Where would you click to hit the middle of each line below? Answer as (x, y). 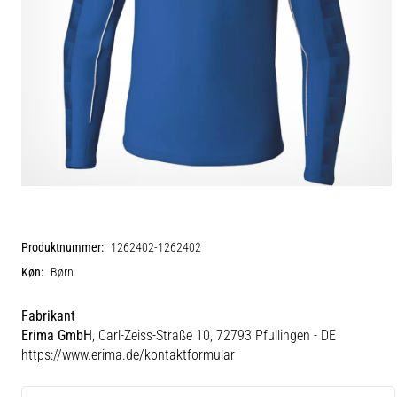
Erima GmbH (57, 335)
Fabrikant (48, 315)
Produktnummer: (62, 247)
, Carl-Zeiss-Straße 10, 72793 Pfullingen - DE (214, 335)
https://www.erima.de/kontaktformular (128, 354)
